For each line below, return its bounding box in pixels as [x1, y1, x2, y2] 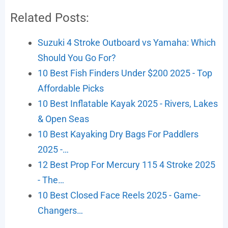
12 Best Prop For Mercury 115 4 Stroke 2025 [38, 159, 215, 170]
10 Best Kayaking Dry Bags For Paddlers [38, 129, 198, 140]
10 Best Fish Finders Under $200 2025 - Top [38, 68, 212, 79]
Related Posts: [10, 11, 89, 25]
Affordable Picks [38, 83, 104, 94]
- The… [38, 175, 64, 186]
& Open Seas [38, 113, 89, 125]
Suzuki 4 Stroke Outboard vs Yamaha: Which [38, 37, 216, 48]
